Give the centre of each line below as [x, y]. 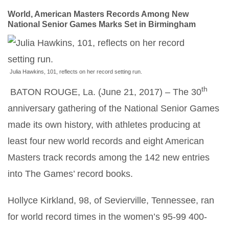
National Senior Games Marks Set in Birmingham [103, 24]
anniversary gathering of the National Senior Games [113, 108]
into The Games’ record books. [70, 174]
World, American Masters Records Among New [98, 14]
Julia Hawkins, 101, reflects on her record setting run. [76, 72]
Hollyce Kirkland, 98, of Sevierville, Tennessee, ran [111, 200]
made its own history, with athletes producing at [104, 125]
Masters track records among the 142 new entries [109, 157]
